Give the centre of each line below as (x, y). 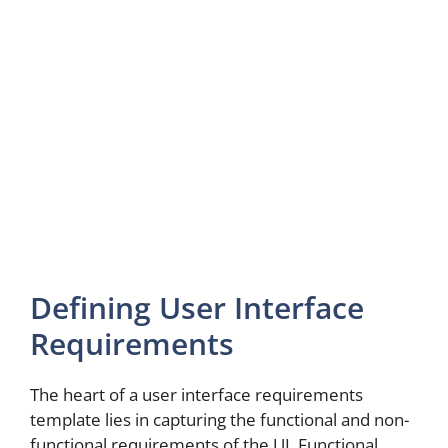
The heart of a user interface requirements (196, 394)
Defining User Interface (197, 307)
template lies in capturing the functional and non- (219, 419)
